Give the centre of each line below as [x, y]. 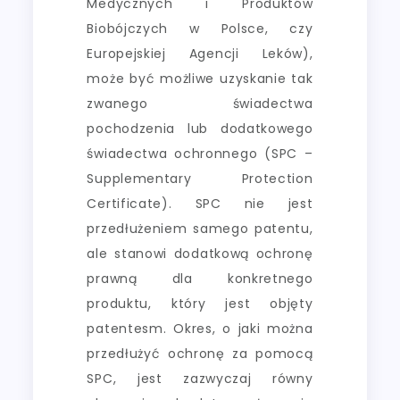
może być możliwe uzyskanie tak [200, 78]
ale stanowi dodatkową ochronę [200, 253]
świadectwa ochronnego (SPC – [200, 153]
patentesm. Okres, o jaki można [200, 328]
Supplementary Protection [200, 178]
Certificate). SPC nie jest [200, 203]
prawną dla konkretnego [200, 278]
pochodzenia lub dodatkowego [200, 128]
